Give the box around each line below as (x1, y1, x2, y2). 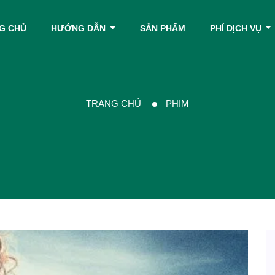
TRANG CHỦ (86, 98, 144, 109)
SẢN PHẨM (139, 23, 185, 33)
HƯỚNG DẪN (50, 23, 108, 33)
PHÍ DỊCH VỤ (209, 23, 264, 33)
